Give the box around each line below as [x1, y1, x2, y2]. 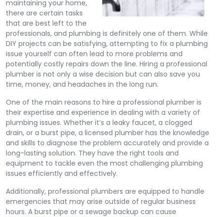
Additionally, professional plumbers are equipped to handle [6, 186, 204, 196]
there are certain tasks [6, 8, 83, 18]
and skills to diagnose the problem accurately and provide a [6, 138, 209, 148]
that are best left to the [6, 18, 87, 28]
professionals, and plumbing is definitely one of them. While [6, 29, 208, 38]
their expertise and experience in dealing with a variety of [6, 108, 200, 117]
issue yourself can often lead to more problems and [6, 49, 183, 59]
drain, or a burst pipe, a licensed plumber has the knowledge [6, 128, 209, 138]
